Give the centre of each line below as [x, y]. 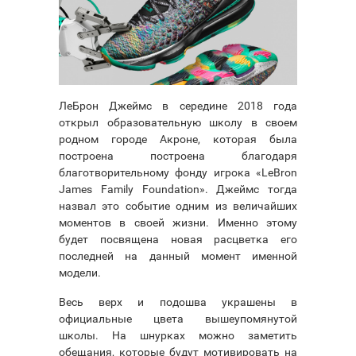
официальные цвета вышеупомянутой [178, 318]
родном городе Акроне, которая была [178, 139]
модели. [80, 272]
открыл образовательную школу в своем [178, 122]
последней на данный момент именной [178, 255]
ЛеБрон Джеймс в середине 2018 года [178, 105]
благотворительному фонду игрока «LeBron [178, 172]
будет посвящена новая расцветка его [178, 239]
